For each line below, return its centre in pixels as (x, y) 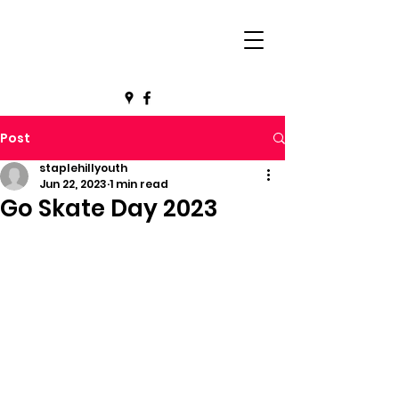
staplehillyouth (83, 168)
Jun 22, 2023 (73, 184)
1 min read (139, 184)
